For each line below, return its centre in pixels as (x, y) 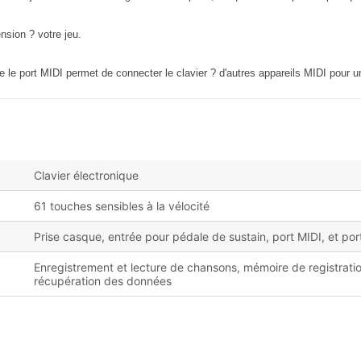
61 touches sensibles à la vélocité (122, 205)
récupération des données (103, 280)
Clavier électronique (86, 175)
